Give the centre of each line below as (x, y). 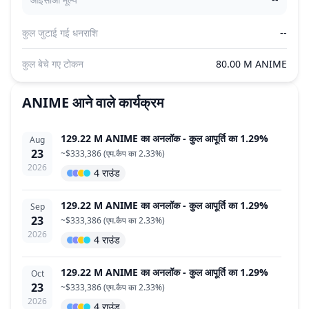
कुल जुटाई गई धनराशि (60, 33)
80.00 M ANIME (251, 64)
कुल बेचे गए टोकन (53, 64)
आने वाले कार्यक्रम (118, 102)
